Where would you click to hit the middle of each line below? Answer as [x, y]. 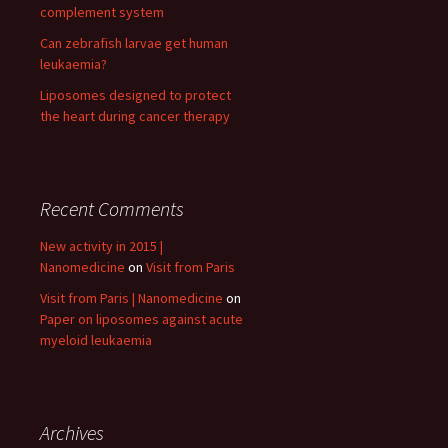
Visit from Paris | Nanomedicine [131, 298]
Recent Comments [112, 209]
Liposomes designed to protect [135, 95]
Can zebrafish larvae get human [134, 43]
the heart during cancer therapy [135, 116]
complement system [102, 12]
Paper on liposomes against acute [141, 319]
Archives [72, 433]
